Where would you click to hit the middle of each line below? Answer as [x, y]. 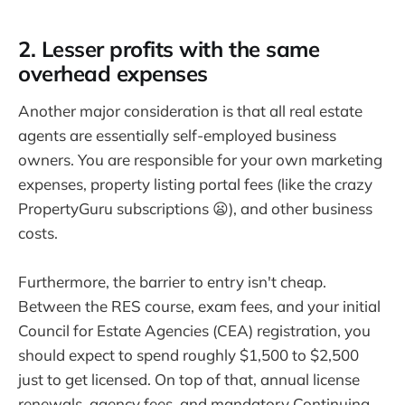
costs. [38, 232]
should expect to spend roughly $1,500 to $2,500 [188, 355]
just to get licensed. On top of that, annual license [189, 380]
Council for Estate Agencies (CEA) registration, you [194, 331]
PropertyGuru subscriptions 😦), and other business [195, 208]
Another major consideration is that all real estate [190, 110]
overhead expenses [113, 74]
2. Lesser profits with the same [169, 49]
